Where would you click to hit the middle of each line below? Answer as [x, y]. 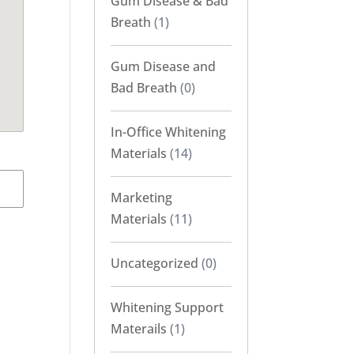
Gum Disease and [164, 67]
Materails [139, 329]
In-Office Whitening [169, 132]
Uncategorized [155, 264]
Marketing [142, 198]
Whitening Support [168, 308]
